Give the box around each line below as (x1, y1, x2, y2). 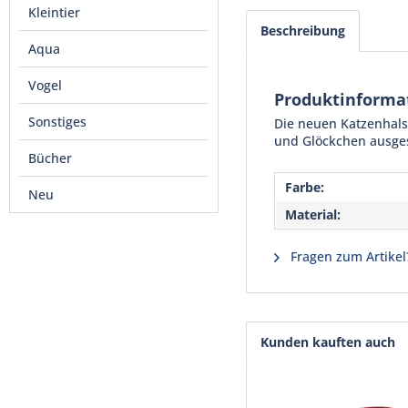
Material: (285, 206, 341, 223)
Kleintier (28, 4, 80, 21)
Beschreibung (260, 22, 345, 39)
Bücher (28, 149, 72, 167)
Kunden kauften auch (260, 333, 395, 351)
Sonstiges (28, 113, 87, 130)
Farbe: (285, 178, 324, 196)
